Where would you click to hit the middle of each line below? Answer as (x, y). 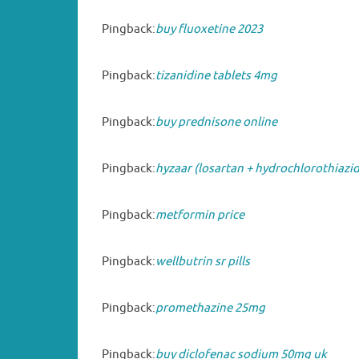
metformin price (200, 215)
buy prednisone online (216, 122)
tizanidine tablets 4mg (216, 75)
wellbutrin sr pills (203, 261)
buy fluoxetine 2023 (209, 29)
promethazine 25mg (210, 308)
